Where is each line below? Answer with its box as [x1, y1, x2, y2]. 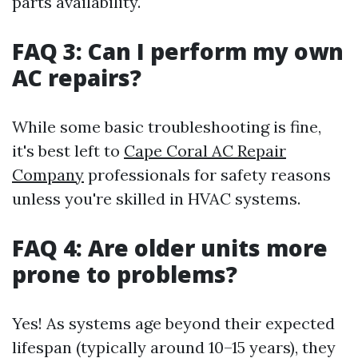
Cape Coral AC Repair [124, 141, 286, 161]
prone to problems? [12, 259, 237, 290]
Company [12, 165, 84, 185]
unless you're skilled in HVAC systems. [12, 189, 300, 209]
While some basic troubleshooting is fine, [12, 117, 321, 137]
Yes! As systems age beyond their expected [12, 313, 335, 334]
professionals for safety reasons [84, 165, 331, 185]
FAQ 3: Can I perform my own [12, 36, 344, 67]
